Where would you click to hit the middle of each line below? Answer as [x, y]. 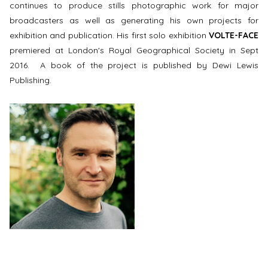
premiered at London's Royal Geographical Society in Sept [134, 51]
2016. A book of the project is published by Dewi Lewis [134, 66]
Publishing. [31, 80]
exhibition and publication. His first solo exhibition [109, 36]
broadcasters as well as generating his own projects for [134, 21]
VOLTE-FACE [234, 36]
